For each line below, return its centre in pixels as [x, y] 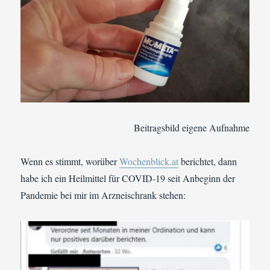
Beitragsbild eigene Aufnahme [191, 127]
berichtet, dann [208, 161]
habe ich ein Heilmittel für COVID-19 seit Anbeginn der [128, 178]
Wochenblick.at [149, 161]
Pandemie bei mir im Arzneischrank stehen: [103, 195]
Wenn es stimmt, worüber [70, 161]
